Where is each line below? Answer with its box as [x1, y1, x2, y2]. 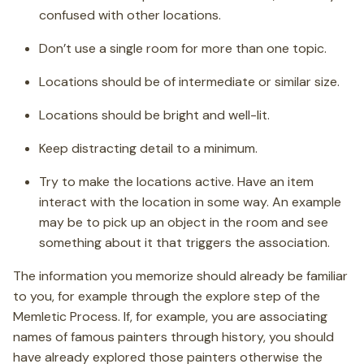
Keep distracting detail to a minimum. [39, 140, 258, 157]
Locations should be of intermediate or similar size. [39, 73, 340, 90]
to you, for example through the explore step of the [13, 288, 320, 305]
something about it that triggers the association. [39, 234, 330, 251]
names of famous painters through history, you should [13, 328, 334, 345]
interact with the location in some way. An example [39, 193, 341, 210]
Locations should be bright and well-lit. [39, 106, 270, 123]
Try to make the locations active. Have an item [39, 173, 314, 190]
